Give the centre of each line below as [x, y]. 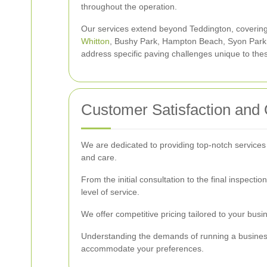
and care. [99, 158]
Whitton [95, 41]
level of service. [110, 192]
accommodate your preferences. [142, 249]
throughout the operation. [129, 7]
